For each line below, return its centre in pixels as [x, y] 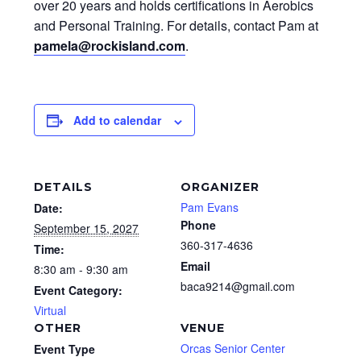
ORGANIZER [220, 187]
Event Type [64, 349]
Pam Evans [210, 207]
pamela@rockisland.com [110, 46]
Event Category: [78, 290]
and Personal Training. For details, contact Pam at [176, 26]
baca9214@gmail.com [238, 286]
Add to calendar [117, 120]
